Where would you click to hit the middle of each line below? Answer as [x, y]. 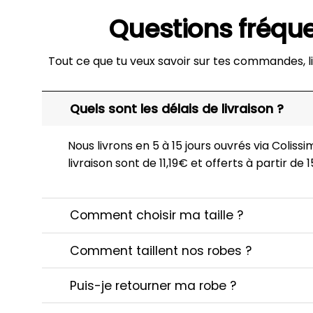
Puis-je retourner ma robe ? [153, 285]
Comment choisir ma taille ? [157, 216]
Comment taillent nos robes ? [161, 250]
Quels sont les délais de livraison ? [177, 109]
